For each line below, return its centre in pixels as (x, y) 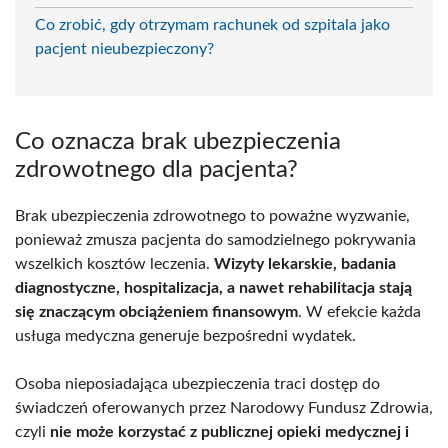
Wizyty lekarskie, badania (305, 263)
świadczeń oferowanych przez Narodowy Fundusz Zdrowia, (224, 407)
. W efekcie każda (359, 311)
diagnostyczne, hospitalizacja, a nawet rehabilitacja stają (213, 287)
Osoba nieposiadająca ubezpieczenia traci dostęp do (197, 383)
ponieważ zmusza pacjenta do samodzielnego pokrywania (215, 239)
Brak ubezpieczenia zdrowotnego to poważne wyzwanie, (212, 215)
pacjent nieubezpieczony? (124, 48)
